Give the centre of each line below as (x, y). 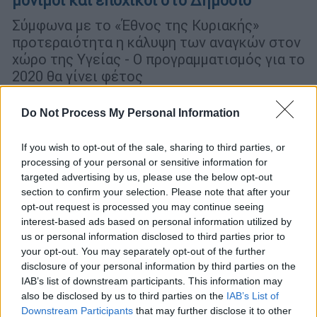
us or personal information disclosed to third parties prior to (153, 236)
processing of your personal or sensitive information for (144, 162)
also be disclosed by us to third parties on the (124, 296)
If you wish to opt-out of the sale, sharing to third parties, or (153, 147)
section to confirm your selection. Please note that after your (156, 192)
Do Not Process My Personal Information (131, 113)
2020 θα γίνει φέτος (77, 76)
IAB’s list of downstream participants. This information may (152, 281)
